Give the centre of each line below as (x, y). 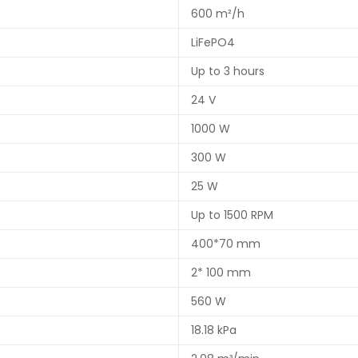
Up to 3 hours (228, 72)
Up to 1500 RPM (232, 215)
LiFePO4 (213, 43)
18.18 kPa (214, 330)
